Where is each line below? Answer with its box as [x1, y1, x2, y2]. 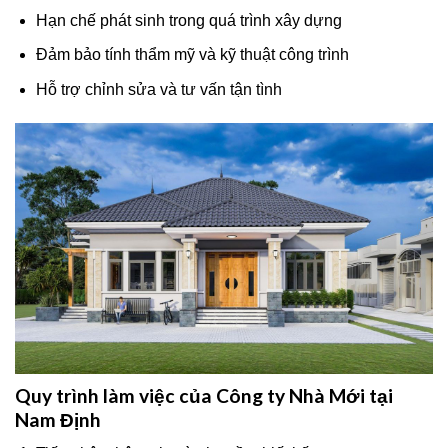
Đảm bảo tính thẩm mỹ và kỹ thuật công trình [35, 46, 349, 64]
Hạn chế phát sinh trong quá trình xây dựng [35, 11, 342, 29]
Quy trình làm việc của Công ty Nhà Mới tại [15, 383, 393, 407]
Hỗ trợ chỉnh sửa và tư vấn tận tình [35, 80, 282, 98]
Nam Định [15, 407, 101, 431]
